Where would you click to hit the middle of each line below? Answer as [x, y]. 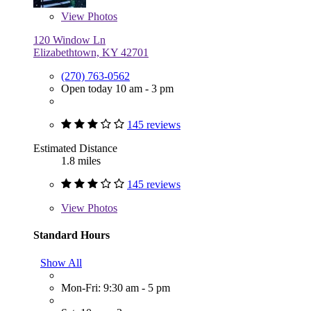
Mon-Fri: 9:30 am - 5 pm [116, 287]
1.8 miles [81, 161]
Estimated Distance [75, 149]
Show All [61, 262]
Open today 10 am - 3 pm [117, 89]
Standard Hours [72, 235]
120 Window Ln [69, 40]
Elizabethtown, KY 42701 [91, 53]
